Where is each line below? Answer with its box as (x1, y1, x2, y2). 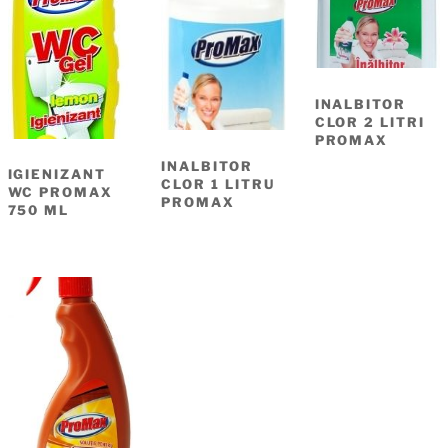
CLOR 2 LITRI (314, 113, 425, 130)
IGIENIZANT (7, 166, 107, 183)
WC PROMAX (7, 184, 114, 201)
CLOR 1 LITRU (161, 175, 275, 192)
